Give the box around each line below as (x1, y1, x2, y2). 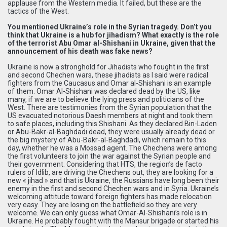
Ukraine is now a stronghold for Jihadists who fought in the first (8, 62, 209, 71)
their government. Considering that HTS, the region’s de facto (8, 160, 202, 168)
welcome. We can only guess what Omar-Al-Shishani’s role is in (8, 208, 207, 217)
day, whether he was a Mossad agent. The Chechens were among (8, 143, 217, 152)
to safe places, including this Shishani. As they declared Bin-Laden (8, 119, 217, 128)
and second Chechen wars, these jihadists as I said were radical (8, 70, 208, 79)
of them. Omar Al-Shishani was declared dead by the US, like (8, 87, 200, 95)
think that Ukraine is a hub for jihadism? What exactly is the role (8, 30, 219, 39)
